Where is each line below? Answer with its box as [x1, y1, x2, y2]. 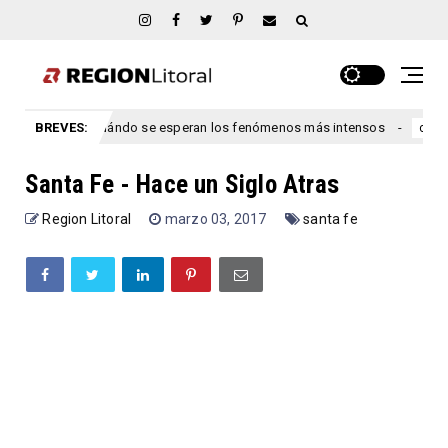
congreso [366, 121, 422, 136]
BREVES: [35, 120, 89, 136]
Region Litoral [42, 211, 132, 228]
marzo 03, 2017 [164, 211, 270, 228]
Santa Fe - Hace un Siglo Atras [25, 170, 339, 200]
